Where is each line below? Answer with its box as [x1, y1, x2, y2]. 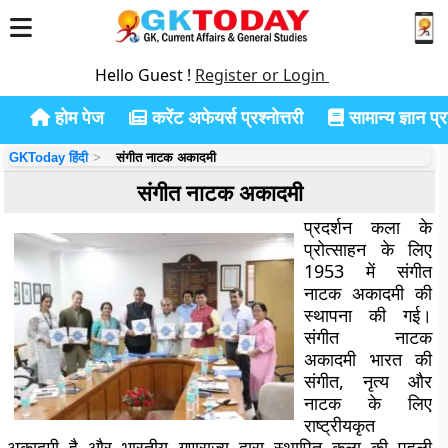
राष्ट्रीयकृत [304, 413, 376, 437]
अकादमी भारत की [304, 347, 432, 371]
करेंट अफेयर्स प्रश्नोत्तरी [147, 105, 303, 129]
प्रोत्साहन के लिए [304, 237, 432, 261]
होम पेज [50, 105, 104, 129]
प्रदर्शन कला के [304, 215, 432, 239]
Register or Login [195, 64, 329, 86]
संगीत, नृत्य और [304, 369, 432, 393]
